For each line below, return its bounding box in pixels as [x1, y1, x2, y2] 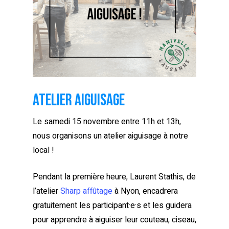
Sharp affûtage [60, 185, 112, 198]
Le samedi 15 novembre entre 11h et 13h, [33, 116, 181, 128]
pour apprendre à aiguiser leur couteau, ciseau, [33, 214, 196, 226]
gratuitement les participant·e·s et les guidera [33, 199, 192, 212]
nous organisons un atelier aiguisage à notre [33, 130, 188, 143]
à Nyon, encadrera [112, 185, 178, 198]
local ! [33, 144, 54, 157]
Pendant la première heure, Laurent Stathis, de [33, 171, 196, 184]
